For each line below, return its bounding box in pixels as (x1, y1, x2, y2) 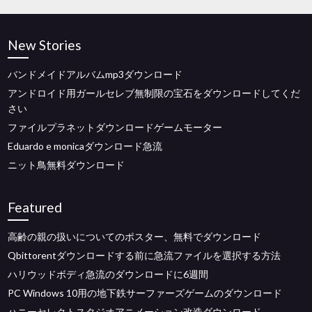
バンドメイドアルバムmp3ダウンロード (8, 68, 183, 80)
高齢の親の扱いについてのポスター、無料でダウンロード (8, 231, 262, 242)
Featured (8, 199, 63, 215)
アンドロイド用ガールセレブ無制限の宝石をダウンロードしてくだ (8, 87, 301, 99)
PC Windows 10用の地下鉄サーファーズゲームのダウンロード (8, 287, 283, 299)
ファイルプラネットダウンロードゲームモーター (8, 121, 223, 133)
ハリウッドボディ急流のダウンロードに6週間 (8, 268, 209, 280)
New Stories (8, 37, 82, 53)
